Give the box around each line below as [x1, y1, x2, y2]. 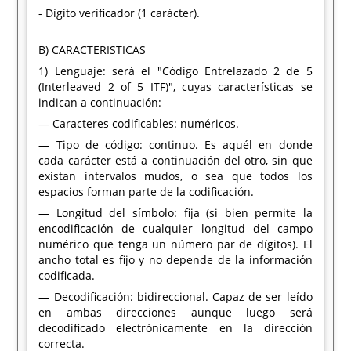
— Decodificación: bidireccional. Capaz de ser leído [38, 289, 313, 304]
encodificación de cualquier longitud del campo [38, 221, 313, 236]
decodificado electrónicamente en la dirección [38, 320, 313, 335]
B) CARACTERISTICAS [38, 42, 147, 57]
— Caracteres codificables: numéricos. [38, 116, 240, 131]
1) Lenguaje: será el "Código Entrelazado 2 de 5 [38, 63, 313, 78]
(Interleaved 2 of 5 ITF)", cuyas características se [38, 79, 313, 94]
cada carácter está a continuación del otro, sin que [38, 153, 313, 168]
